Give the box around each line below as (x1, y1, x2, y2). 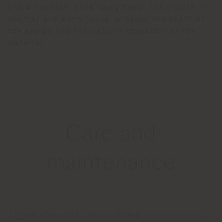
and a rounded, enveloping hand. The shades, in (8, 3, 210, 11)
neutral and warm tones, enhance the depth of (8, 15, 205, 23)
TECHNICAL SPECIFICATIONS (8, 211, 140, 221)
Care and (65, 125, 157, 145)
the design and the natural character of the (8, 27, 197, 35)
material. (8, 39, 47, 47)
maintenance (46, 154, 176, 174)
